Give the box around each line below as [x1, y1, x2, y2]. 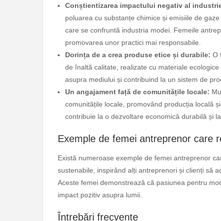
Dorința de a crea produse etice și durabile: [65, 51, 211, 59]
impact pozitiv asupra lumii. [58, 191, 142, 199]
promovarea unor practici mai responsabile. [65, 38, 201, 47]
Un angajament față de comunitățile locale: [65, 88, 210, 96]
